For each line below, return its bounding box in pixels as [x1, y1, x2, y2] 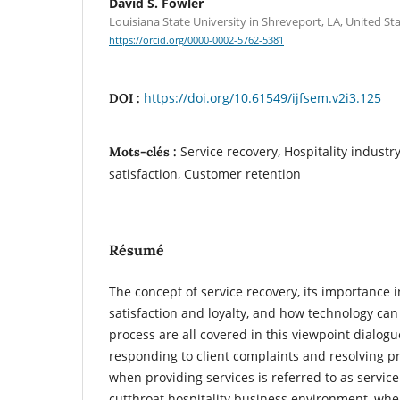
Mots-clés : [109, 144, 180, 160]
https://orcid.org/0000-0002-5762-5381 [109, 34, 284, 47]
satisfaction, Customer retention [109, 165, 301, 182]
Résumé [109, 241, 164, 259]
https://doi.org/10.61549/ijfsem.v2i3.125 [144, 89, 381, 106]
